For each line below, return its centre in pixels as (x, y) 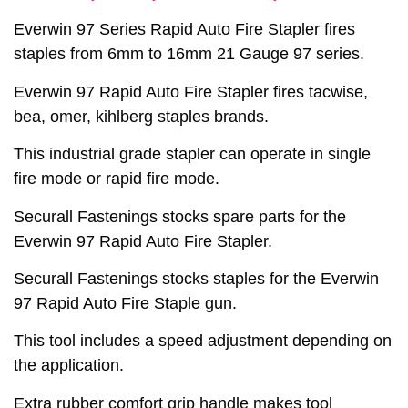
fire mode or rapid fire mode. (117, 179)
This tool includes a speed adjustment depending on (203, 341)
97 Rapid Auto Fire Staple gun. (125, 304)
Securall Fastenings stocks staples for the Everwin (196, 279)
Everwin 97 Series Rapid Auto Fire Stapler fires (184, 30)
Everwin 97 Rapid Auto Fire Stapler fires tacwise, (191, 92)
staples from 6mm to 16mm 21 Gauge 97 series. (189, 54)
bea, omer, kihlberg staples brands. (141, 116)
